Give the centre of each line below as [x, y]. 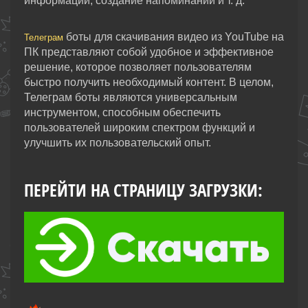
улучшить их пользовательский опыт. [118, 143]
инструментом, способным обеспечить [122, 113]
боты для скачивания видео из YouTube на [174, 37]
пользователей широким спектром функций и [140, 128]
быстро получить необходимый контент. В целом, [149, 82]
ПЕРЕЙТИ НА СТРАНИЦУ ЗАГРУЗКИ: [143, 190]
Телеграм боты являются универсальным [131, 98]
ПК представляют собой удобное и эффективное [149, 52]
